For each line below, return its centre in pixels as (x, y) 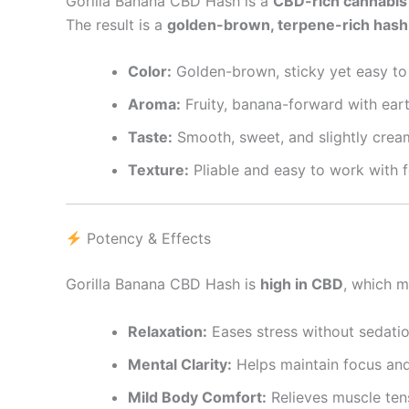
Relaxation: (168, 331)
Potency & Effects (147, 239)
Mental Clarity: (180, 364)
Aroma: (154, 105)
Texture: (158, 170)
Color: (150, 72)
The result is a (116, 24)
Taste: (150, 137)
